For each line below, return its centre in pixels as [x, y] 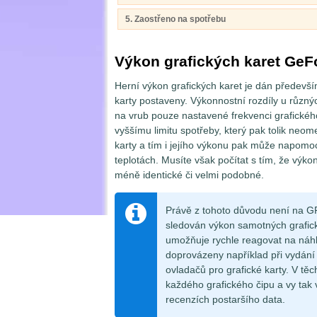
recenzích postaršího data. [225, 300]
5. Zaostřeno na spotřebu [175, 19]
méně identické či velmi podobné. [189, 175]
